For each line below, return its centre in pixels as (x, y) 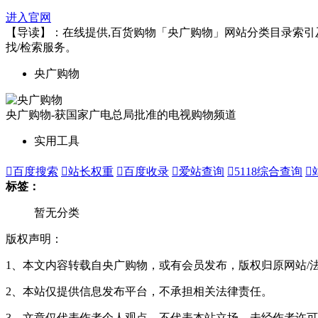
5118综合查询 (268, 171)
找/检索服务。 (41, 47)
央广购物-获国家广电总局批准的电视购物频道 (121, 114)
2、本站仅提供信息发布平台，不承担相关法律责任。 (139, 291)
